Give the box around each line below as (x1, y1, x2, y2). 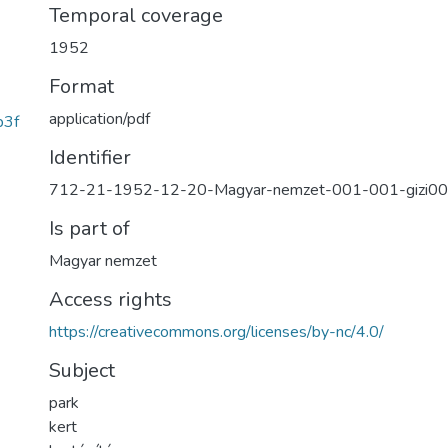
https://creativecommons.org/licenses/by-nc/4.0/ (49, 321, 384, 343)
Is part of (49, 215, 130, 242)
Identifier (49, 144, 131, 171)
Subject (49, 357, 115, 384)
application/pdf (49, 108, 150, 130)
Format (49, 73, 114, 100)
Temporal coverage (49, 2, 223, 29)
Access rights (49, 286, 172, 313)
